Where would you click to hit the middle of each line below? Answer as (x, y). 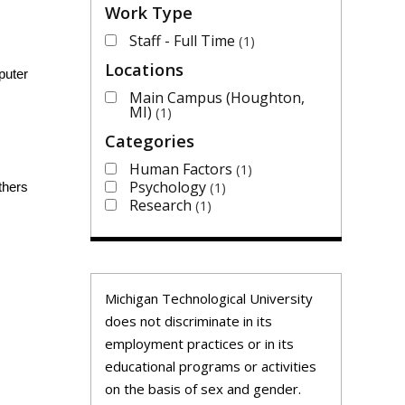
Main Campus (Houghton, (217, 97)
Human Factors (183, 169)
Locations (144, 69)
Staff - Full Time (184, 40)
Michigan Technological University (209, 298)
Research (162, 205)
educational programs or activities (211, 366)
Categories (150, 140)
